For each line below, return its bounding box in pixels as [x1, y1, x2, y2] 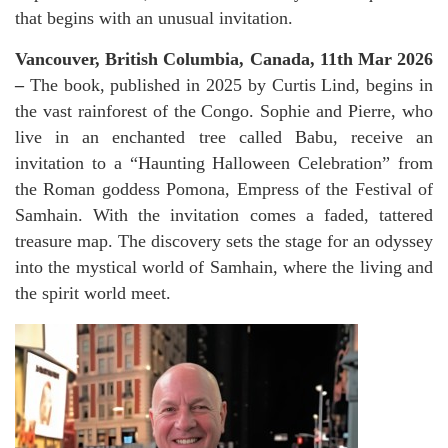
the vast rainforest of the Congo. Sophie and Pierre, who [15, 101, 433, 122]
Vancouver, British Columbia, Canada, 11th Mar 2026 [15, 49, 433, 70]
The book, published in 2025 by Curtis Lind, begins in [29, 75, 434, 96]
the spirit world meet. [15, 283, 171, 304]
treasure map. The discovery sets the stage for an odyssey [15, 231, 433, 252]
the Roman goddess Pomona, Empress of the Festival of [15, 179, 433, 200]
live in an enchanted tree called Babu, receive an [15, 127, 433, 148]
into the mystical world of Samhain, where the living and [15, 257, 433, 278]
